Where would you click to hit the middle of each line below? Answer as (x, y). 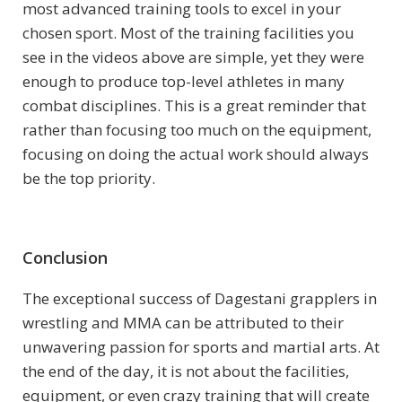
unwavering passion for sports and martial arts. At (201, 347)
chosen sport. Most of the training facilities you (188, 33)
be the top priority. (89, 179)
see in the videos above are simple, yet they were (193, 57)
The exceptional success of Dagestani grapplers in (200, 299)
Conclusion (65, 258)
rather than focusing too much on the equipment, (197, 130)
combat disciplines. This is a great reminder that (194, 106)
